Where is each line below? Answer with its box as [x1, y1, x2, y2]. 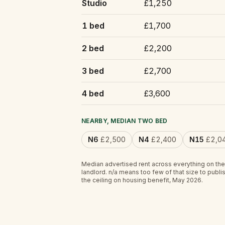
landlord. [81, 168, 108, 176]
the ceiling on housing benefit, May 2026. [81, 176, 203, 184]
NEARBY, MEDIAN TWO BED [81, 117, 168, 125]
